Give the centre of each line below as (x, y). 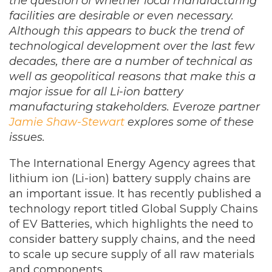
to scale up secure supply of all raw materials (132, 254)
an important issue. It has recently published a (135, 194)
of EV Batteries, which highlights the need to (131, 224)
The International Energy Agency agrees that (132, 163)
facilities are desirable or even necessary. (121, 16)
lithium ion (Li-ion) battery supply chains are (130, 178)
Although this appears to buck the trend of (126, 31)
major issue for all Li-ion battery (96, 92)
